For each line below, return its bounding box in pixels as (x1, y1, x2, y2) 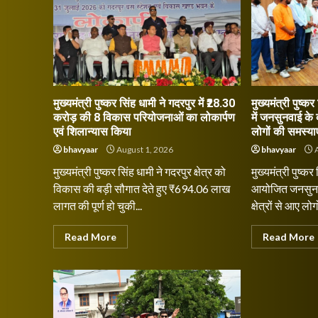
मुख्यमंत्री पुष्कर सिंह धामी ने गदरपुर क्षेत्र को (53, 165, 226, 178)
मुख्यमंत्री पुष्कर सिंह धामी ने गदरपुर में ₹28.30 (53, 97, 235, 110)
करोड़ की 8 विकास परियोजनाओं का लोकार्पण (53, 111, 235, 124)
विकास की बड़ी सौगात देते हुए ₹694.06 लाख (53, 182, 230, 195)
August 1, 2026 (115, 144, 173, 155)
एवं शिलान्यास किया (53, 125, 131, 138)
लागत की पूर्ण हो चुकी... (53, 199, 142, 212)
